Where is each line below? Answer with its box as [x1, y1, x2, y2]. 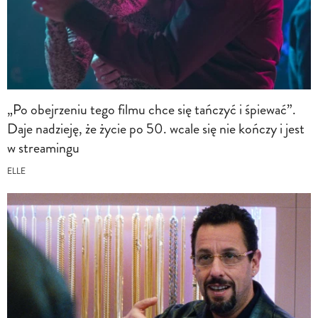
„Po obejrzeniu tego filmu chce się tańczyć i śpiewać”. [7, 99, 296, 120]
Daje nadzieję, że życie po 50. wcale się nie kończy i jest [7, 118, 305, 139]
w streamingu [7, 137, 79, 158]
